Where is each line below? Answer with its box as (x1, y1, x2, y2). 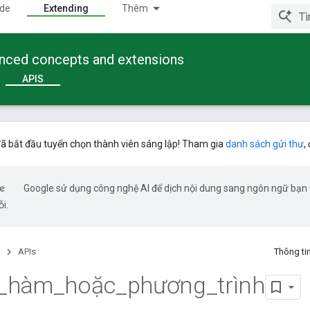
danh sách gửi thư (226, 138, 304, 149)
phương (127, 271, 206, 299)
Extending (44, 3, 89, 14)
